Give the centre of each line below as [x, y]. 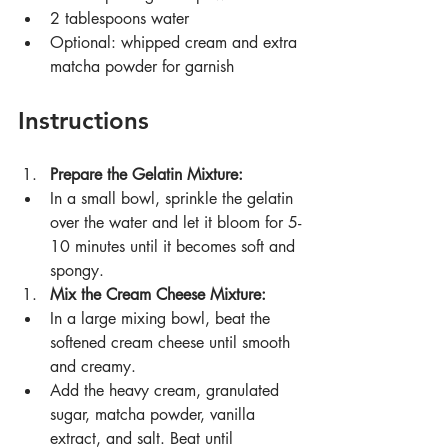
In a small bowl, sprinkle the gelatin [174, 199]
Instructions [83, 121]
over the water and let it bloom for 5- [175, 223]
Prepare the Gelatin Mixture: [146, 175]
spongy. [77, 271]
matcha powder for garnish [142, 67]
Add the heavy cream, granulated [167, 391]
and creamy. [93, 367]
